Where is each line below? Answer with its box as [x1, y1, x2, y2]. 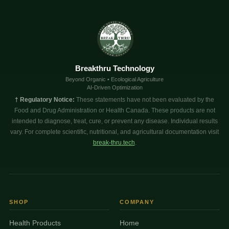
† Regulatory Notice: [15, 96, 75, 103]
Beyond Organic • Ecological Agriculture [65, 76, 164, 82]
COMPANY [120, 198, 154, 205]
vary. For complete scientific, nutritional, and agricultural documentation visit [10, 128, 219, 135]
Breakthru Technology [75, 63, 154, 73]
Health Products [9, 219, 61, 227]
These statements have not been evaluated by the [75, 96, 214, 103]
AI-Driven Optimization [86, 84, 143, 90]
